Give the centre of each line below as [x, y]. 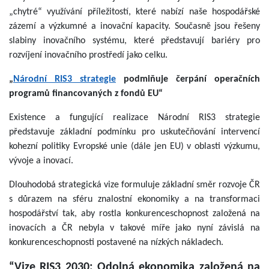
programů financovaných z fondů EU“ [86, 94]
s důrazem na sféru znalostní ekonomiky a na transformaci [134, 199]
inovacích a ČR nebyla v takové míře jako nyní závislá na [134, 228]
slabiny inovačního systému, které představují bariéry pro [134, 41]
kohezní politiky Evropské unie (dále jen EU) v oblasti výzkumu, [134, 147]
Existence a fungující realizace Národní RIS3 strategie [134, 118]
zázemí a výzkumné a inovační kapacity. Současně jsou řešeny [134, 26]
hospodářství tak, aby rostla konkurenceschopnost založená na [134, 214]
